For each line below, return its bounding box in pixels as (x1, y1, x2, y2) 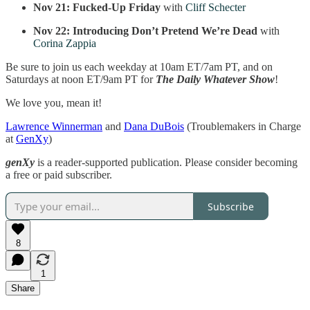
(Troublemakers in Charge (184, 120, 301, 133)
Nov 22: (33, 25, 70, 37)
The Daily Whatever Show (156, 73, 275, 86)
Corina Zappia (33, 37, 96, 50)
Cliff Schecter (185, 1, 246, 14)
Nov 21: (33, 1, 70, 14)
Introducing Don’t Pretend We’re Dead (73, 25, 257, 37)
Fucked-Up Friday (73, 1, 161, 14)
